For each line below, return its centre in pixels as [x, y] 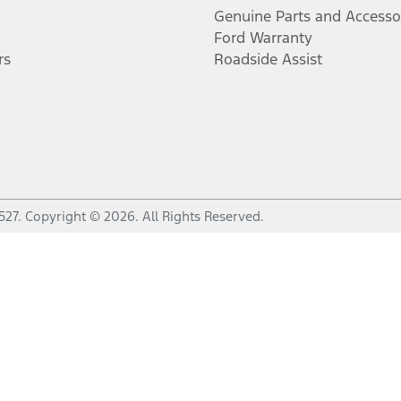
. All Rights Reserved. [200, 216]
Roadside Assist [268, 59]
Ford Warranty [263, 38]
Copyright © [64, 216]
